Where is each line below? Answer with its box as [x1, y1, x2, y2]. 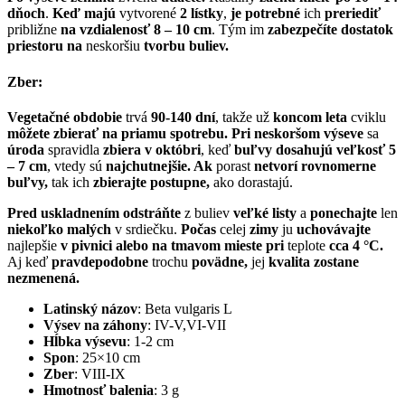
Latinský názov [43, 300, 137, 316]
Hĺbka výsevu [43, 333, 127, 349]
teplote [284, 237, 329, 253]
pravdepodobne [52, 253, 148, 269]
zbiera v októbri [103, 141, 201, 157]
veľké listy [233, 204, 297, 221]
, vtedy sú [47, 157, 106, 174]
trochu [148, 253, 192, 269]
